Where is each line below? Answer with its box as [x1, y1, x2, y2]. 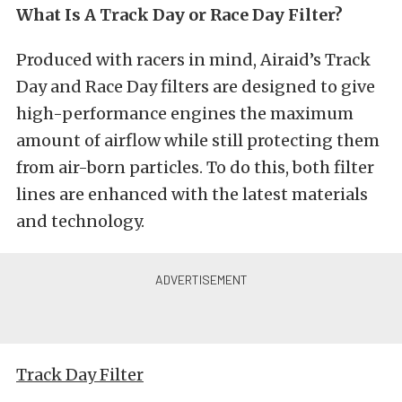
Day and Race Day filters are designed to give [16, 76, 375, 97]
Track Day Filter [16, 364, 144, 385]
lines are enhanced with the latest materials [16, 184, 368, 205]
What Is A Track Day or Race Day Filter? [16, 4, 343, 25]
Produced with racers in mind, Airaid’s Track [16, 49, 371, 70]
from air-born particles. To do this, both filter [16, 157, 374, 178]
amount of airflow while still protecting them [16, 130, 380, 151]
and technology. [16, 211, 144, 232]
